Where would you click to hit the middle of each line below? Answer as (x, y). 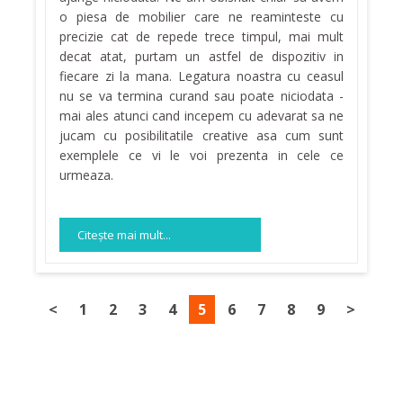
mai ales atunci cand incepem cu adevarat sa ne (201, 116)
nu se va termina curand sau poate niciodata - (201, 96)
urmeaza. (86, 175)
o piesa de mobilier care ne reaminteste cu (201, 17)
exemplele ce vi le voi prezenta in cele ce (201, 156)
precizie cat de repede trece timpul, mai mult (201, 37)
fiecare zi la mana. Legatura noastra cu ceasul (201, 76)
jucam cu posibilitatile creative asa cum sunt (201, 136)
